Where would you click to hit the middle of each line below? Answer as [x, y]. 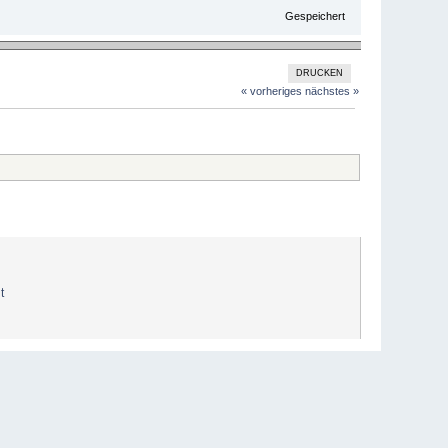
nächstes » [331, 90]
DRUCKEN [320, 72]
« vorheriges [271, 90]
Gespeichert [313, 16]
